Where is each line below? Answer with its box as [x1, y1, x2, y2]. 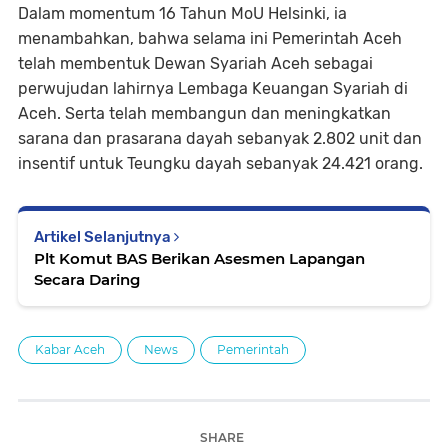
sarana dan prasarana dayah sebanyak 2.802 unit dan [18, 129, 422, 148]
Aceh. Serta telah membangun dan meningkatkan [18, 104, 391, 123]
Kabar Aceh [35, 342, 105, 357]
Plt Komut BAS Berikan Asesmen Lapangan [34, 249, 365, 268]
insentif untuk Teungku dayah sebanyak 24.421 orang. [18, 154, 423, 173]
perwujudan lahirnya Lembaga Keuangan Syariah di [18, 79, 408, 98]
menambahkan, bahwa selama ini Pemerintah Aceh [18, 29, 402, 48]
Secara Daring [34, 270, 140, 289]
